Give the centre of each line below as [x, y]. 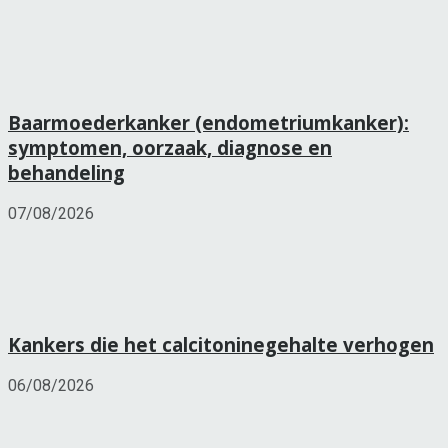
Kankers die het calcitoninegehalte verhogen [221, 344]
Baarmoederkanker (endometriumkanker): [208, 123]
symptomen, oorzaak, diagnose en [170, 148]
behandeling [66, 173]
